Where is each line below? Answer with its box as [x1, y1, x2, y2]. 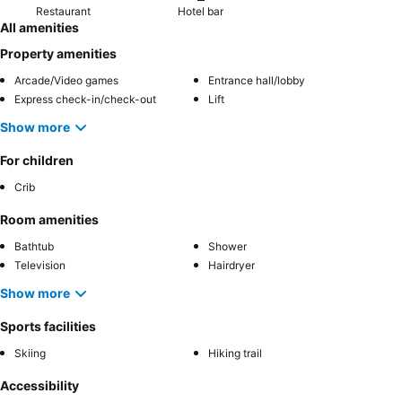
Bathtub [14, 239, 54, 253]
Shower [208, 239, 247, 253]
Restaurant [36, 4, 92, 18]
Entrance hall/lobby [208, 73, 305, 87]
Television [14, 258, 66, 272]
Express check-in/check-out [14, 92, 156, 106]
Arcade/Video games [14, 73, 118, 87]
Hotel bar [178, 4, 224, 18]
